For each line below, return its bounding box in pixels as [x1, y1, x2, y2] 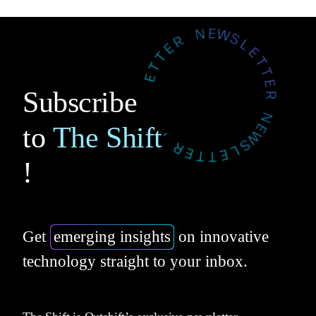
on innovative [174, 227, 269, 245]
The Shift [52, 121, 162, 154]
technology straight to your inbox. [23, 252, 248, 270]
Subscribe [23, 85, 154, 119]
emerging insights [54, 227, 171, 245]
